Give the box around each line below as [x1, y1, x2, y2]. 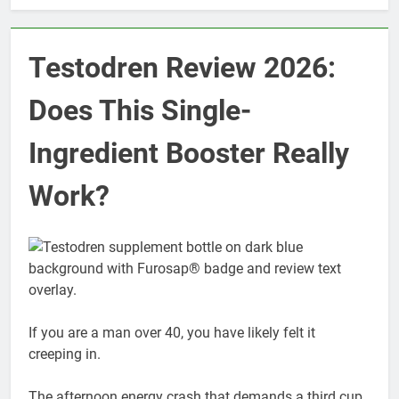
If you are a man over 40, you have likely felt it [28, 323, 315, 341]
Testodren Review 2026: [28, 51, 336, 85]
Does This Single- [28, 94, 251, 128]
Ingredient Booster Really [28, 136, 349, 171]
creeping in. [28, 345, 101, 362]
